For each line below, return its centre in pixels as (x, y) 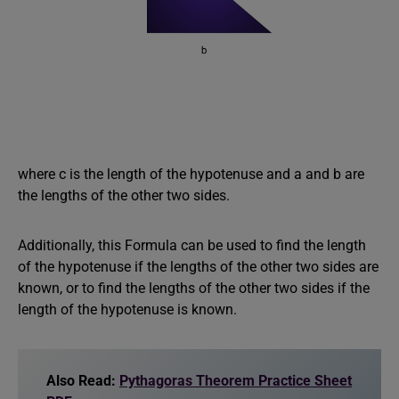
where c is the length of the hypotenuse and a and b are (191, 174)
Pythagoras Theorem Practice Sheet (236, 381)
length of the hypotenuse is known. (127, 309)
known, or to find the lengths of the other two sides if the (194, 288)
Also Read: (83, 381)
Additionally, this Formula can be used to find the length (192, 245)
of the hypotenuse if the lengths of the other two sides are (198, 267)
